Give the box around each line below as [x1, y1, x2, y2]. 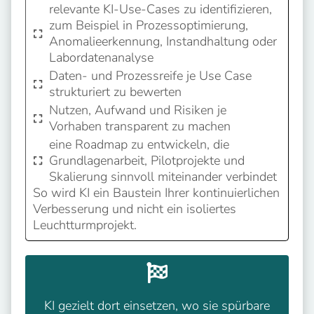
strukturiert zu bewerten [48, 83, 182, 100]
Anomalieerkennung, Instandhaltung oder [48, 32, 277, 50]
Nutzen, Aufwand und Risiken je [48, 101, 226, 118]
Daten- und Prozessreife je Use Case [48, 67, 252, 84]
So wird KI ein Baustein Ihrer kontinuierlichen [33, 184, 280, 201]
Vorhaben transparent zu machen [48, 117, 231, 135]
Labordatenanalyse [48, 48, 153, 66]
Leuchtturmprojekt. [33, 216, 137, 233]
